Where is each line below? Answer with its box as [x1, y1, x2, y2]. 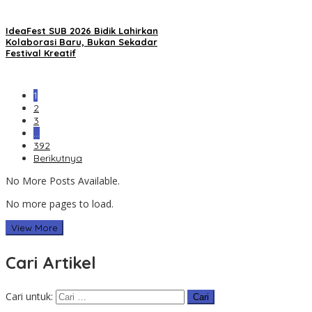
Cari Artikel [6, 251, 96, 273]
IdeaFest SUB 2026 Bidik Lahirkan [6, 24, 158, 36]
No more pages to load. [6, 196, 114, 210]
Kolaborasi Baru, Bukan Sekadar [6, 36, 157, 47]
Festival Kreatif [6, 47, 76, 58]
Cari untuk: [6, 289, 53, 303]
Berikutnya [33, 151, 82, 164]
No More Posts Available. [6, 173, 120, 187]
